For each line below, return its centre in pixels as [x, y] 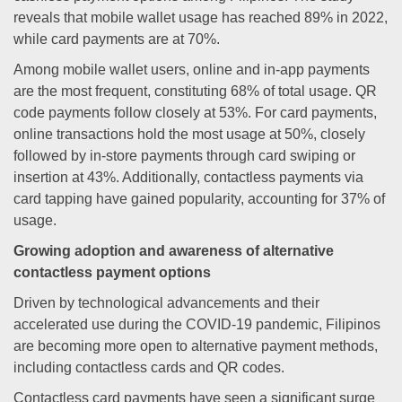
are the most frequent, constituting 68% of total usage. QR [195, 91]
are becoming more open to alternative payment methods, [196, 346]
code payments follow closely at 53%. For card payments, [195, 113]
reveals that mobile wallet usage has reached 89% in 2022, [201, 17]
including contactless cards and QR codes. [149, 367]
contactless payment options [112, 272]
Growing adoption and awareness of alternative [174, 251]
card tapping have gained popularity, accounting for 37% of [199, 199]
